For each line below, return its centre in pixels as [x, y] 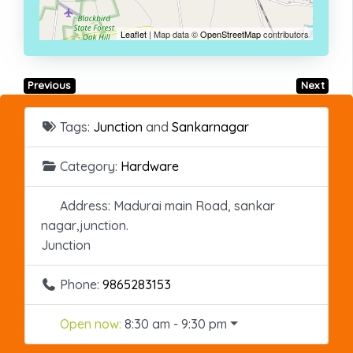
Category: [90, 167]
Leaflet [134, 34]
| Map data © [173, 34]
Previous [50, 85]
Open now [89, 324]
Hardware [150, 167]
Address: [87, 206]
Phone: [81, 285]
